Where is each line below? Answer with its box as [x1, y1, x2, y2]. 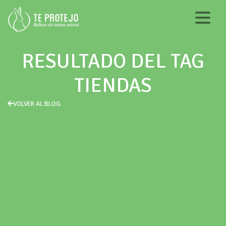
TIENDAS [74, 73, 152, 98]
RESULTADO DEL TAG [22, 48, 204, 74]
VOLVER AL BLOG [13, 100, 61, 108]
